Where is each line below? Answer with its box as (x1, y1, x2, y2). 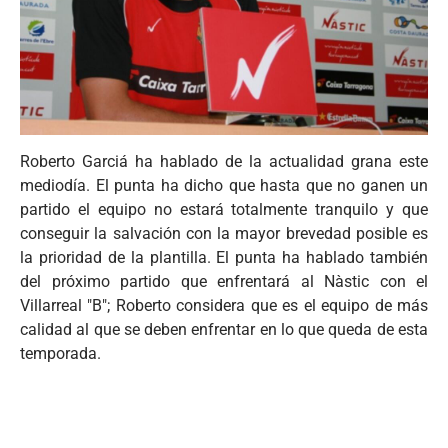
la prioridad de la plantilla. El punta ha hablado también (20, 247, 428, 267)
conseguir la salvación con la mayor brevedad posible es (20, 223, 428, 243)
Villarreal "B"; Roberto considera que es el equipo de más (20, 295, 428, 315)
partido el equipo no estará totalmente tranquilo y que (20, 199, 428, 219)
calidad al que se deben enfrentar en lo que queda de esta (20, 319, 428, 339)
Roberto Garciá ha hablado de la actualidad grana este (20, 151, 428, 171)
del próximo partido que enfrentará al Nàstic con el (20, 271, 428, 291)
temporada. (20, 343, 101, 363)
